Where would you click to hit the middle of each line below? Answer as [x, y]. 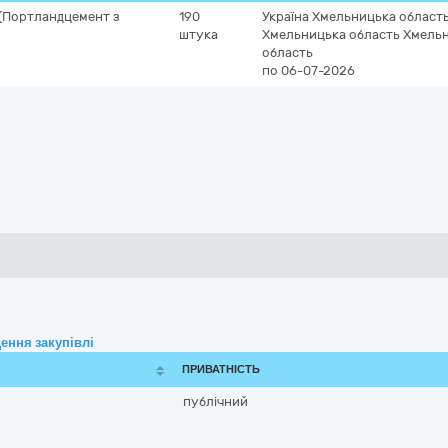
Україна [285, 16]
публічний [215, 401]
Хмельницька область [331, 34]
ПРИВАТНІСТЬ [221, 369]
